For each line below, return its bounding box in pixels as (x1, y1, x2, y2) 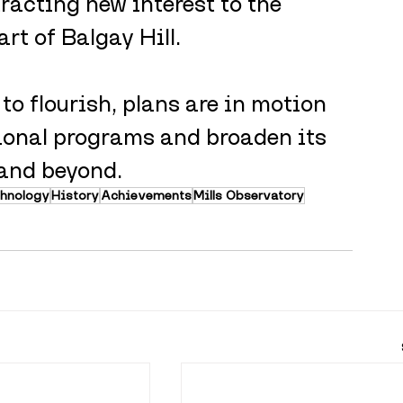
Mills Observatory (193, 188, 304, 202)
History (51, 188, 99, 202)
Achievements (101, 188, 192, 202)
